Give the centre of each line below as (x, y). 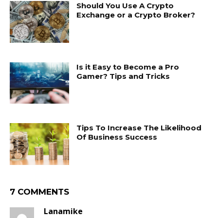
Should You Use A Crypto (125, 6)
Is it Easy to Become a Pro (128, 67)
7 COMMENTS (39, 192)
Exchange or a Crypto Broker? (136, 15)
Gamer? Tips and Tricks (123, 76)
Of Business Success (117, 137)
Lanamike (63, 211)
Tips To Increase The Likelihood (139, 128)
